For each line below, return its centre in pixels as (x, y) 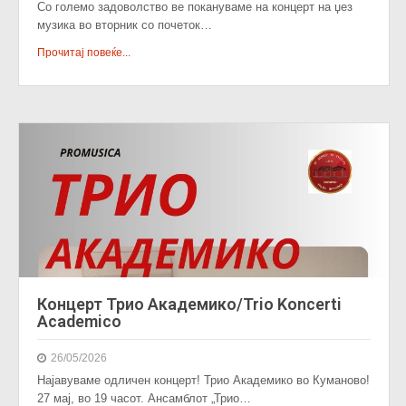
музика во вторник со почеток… (125, 25)
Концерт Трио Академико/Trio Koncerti (189, 304)
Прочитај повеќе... (84, 53)
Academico (79, 321)
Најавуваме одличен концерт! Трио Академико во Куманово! (203, 380)
